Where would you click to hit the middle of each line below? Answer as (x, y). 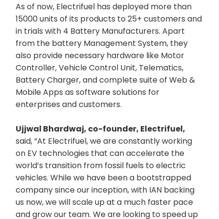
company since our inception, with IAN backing (105, 190)
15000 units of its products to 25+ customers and (109, 19)
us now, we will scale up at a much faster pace (104, 202)
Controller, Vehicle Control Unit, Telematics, (99, 67)
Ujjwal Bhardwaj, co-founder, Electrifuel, (100, 129)
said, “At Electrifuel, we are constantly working (104, 141)
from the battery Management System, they (102, 43)
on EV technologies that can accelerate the (100, 153)
